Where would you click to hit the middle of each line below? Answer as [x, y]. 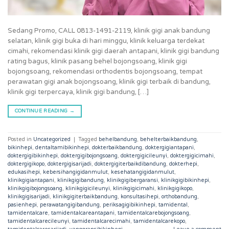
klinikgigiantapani [31, 180]
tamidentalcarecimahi [101, 221]
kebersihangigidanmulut [75, 172]
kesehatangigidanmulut [143, 172]
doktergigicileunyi [144, 156]
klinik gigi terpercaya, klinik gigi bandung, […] [78, 92]
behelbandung [118, 140]
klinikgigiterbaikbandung [85, 197]
